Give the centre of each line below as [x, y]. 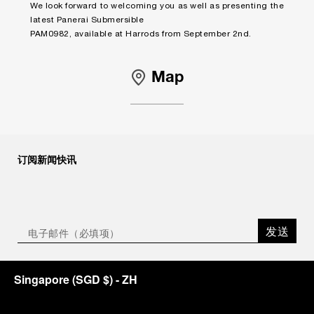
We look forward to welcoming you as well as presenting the [157, 6]
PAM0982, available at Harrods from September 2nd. [141, 34]
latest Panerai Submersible [87, 20]
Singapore [42, 279]
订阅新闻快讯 [47, 159]
